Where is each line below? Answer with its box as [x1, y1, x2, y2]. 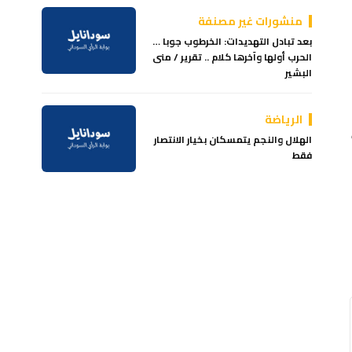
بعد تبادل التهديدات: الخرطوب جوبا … [152, 31, 313, 50]
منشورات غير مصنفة [198, 10, 303, 31]
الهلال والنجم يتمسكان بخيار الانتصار [154, 130, 313, 148]
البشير [285, 63, 313, 82]
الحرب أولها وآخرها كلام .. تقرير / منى [152, 47, 313, 66]
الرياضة [265, 108, 303, 130]
